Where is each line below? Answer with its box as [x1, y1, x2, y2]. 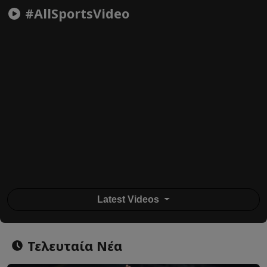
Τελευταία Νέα [23, 237, 122, 254]
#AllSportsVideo [21, 5, 129, 23]
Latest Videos [97, 194, 162, 205]
